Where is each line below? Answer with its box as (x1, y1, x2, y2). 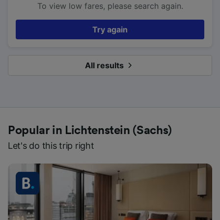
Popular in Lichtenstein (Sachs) (8, 124, 172, 137)
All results (84, 60, 124, 70)
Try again (92, 24, 128, 34)
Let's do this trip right (8, 140, 94, 151)
